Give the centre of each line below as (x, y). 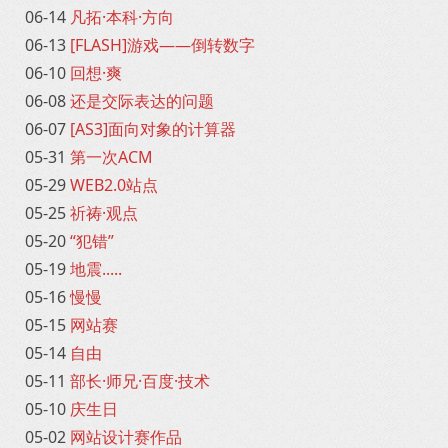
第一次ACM (111, 157)
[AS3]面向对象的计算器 (153, 129)
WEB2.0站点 (114, 185)
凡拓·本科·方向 (122, 17)
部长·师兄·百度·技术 (140, 381)
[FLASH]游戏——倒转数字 (162, 45)
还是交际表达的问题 (142, 101)
